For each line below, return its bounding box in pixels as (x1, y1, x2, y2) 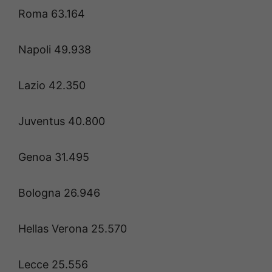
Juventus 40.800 (18, 115, 105, 128)
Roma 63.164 (18, 7, 85, 21)
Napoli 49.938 (18, 43, 91, 56)
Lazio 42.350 (18, 79, 86, 92)
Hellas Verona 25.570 (18, 222, 127, 236)
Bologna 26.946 (18, 186, 100, 200)
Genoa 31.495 (18, 151, 89, 164)
